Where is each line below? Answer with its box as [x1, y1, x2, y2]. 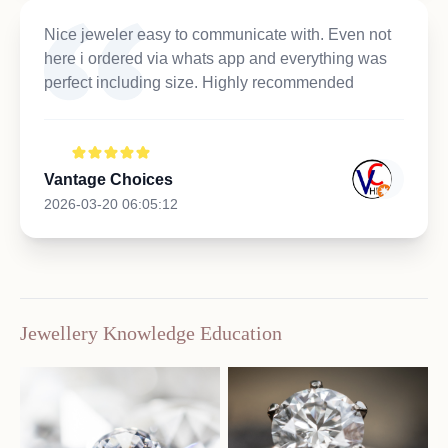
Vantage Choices [44, 170, 173, 188]
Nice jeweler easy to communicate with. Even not [44, 25, 391, 43]
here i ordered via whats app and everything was [44, 49, 387, 67]
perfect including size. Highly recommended [44, 73, 354, 91]
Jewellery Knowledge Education [20, 321, 282, 344]
